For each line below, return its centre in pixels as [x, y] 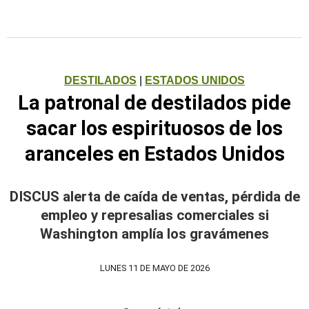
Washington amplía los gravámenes [154, 234]
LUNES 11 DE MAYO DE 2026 [154, 268]
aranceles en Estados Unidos [154, 154]
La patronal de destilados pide [154, 103]
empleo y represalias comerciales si [154, 215]
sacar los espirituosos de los [154, 128]
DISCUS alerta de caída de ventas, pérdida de [154, 197]
